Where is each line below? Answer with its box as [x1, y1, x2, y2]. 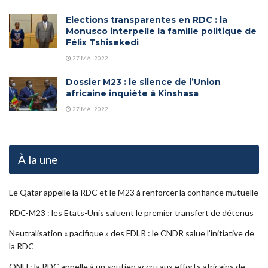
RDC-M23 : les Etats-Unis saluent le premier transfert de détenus [9, 208, 254, 218]
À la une [18, 153, 58, 166]
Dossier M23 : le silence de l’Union [66, 77, 221, 87]
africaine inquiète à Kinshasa [66, 88, 199, 99]
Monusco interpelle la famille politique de [66, 26, 257, 36]
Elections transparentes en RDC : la [66, 14, 227, 25]
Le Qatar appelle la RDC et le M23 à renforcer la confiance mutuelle [9, 187, 258, 197]
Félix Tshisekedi [66, 37, 139, 48]
